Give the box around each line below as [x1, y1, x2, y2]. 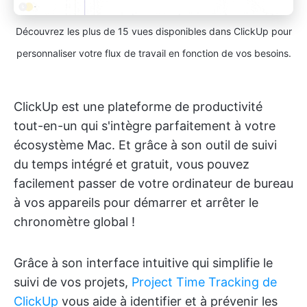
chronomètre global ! [14, 214, 135, 229]
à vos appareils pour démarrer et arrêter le [14, 195, 258, 210]
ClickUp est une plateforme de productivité [14, 99, 262, 114]
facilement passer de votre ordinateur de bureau [14, 175, 293, 191]
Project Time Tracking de [132, 274, 277, 289]
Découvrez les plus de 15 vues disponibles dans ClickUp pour [15, 25, 292, 37]
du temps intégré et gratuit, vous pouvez [14, 156, 249, 171]
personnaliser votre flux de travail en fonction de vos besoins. [16, 47, 291, 59]
